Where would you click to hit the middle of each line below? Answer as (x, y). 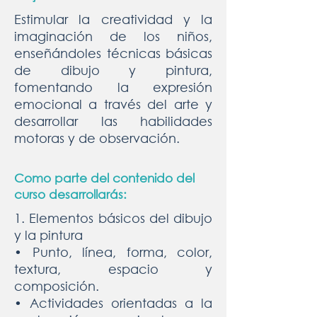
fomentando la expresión (113, 87)
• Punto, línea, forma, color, (113, 252)
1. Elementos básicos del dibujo (113, 218)
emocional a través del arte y (113, 104)
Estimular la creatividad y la (113, 19)
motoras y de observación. (97, 138)
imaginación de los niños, (113, 36)
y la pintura (48, 235)
